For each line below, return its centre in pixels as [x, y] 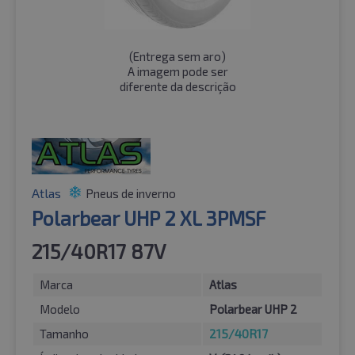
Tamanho [64, 334]
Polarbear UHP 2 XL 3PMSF [149, 218]
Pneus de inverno [131, 194]
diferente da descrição [177, 87]
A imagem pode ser [177, 72]
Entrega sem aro [177, 57]
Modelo [60, 309]
